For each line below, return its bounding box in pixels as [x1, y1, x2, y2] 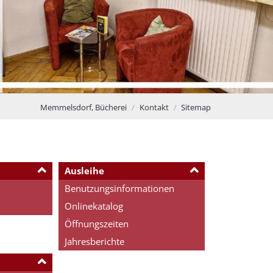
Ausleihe [64, 164, 104, 177]
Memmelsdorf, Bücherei [40, 101, 127, 113]
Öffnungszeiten [64, 217, 129, 230]
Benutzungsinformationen [64, 182, 174, 194]
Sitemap [181, 101, 211, 113]
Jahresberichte [64, 235, 124, 247]
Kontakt [139, 101, 169, 113]
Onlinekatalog [64, 199, 123, 212]
